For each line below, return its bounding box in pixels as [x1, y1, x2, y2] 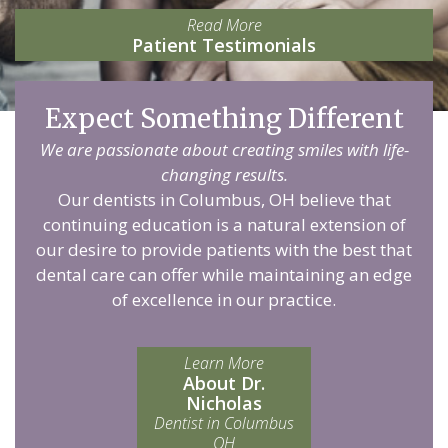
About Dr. [183, 371, 265, 395]
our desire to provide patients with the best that [36, 238, 412, 261]
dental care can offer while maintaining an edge [36, 263, 412, 286]
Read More [186, 14, 262, 37]
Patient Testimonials [132, 33, 316, 58]
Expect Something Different [44, 102, 404, 135]
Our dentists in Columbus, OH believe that [57, 188, 391, 211]
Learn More [184, 352, 264, 374]
